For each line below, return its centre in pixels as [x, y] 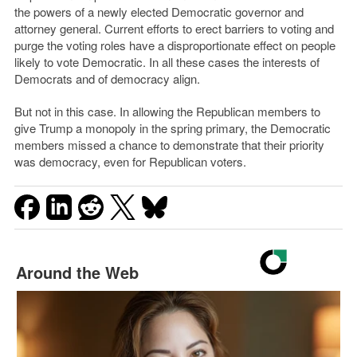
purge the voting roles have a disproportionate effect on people [175, 45]
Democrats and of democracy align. [107, 78]
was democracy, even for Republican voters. [130, 161]
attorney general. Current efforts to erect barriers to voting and [174, 28]
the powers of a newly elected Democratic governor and [159, 11]
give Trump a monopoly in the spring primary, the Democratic [172, 127]
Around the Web [77, 272]
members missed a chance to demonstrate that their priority [169, 144]
